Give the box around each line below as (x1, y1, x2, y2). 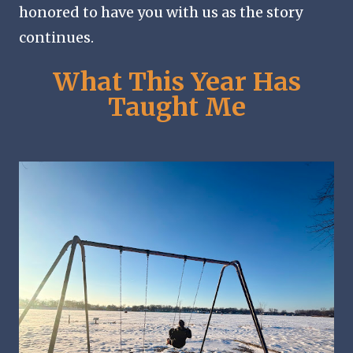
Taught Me (107, 91, 246, 123)
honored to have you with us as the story (19, 2, 303, 21)
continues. (19, 28, 94, 46)
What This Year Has (52, 65, 301, 98)
